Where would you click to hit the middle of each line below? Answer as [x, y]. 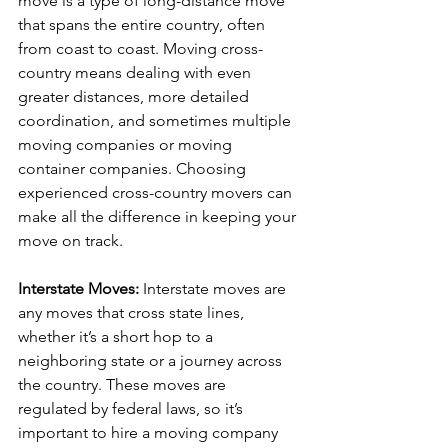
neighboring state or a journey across [152, 360]
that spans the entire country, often [143, 24]
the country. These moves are [124, 384]
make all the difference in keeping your [159, 216]
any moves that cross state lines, [133, 312]
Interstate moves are [216, 288]
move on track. [70, 240]
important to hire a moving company [150, 432]
